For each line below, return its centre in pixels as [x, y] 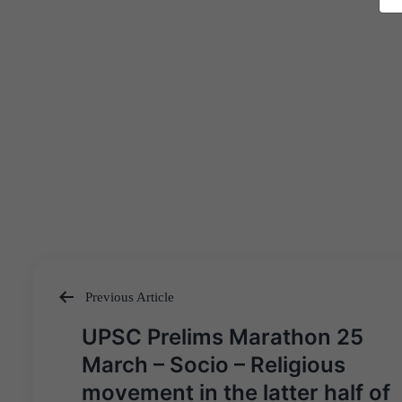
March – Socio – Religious [214, 364]
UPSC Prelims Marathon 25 [223, 336]
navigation [105, 357]
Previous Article [128, 297]
